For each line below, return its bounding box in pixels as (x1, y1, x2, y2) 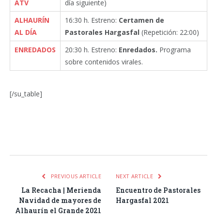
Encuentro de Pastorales (116, 186, 201, 195)
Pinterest (73, 132, 104, 141)
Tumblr (127, 132, 154, 141)
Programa (159, 45, 191, 54)
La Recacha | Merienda (21, 186, 101, 195)
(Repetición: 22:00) (141, 27, 199, 37)
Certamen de (119, 15, 164, 25)
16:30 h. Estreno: (65, 15, 119, 25)
